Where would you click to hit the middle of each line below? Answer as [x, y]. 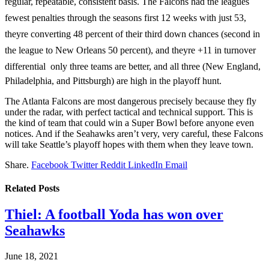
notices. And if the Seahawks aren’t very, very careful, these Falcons [134, 133]
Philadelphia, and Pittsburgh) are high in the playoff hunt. [113, 80]
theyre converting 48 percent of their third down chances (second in [132, 34]
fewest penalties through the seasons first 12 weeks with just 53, [125, 17]
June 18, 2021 [32, 256]
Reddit [113, 165]
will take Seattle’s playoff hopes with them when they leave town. [129, 144]
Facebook [50, 165]
